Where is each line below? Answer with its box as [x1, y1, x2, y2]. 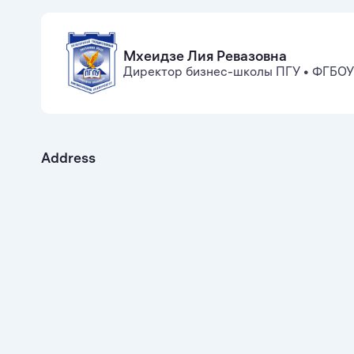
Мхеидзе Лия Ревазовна [123, 47, 287, 66]
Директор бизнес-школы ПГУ [123, 63, 300, 80]
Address [41, 149, 96, 168]
